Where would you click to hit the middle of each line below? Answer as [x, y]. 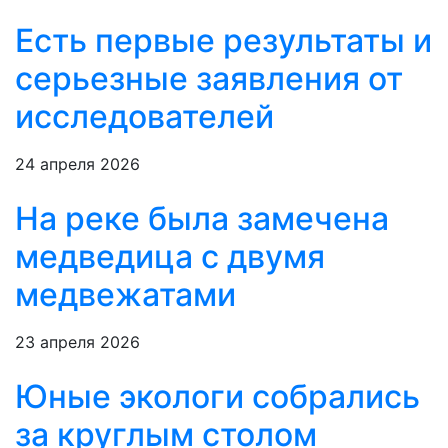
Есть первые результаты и [223, 41]
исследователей [144, 117]
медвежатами [125, 295]
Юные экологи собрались [217, 397]
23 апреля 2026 [77, 342]
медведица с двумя [170, 257]
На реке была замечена [202, 219]
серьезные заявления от [209, 79]
